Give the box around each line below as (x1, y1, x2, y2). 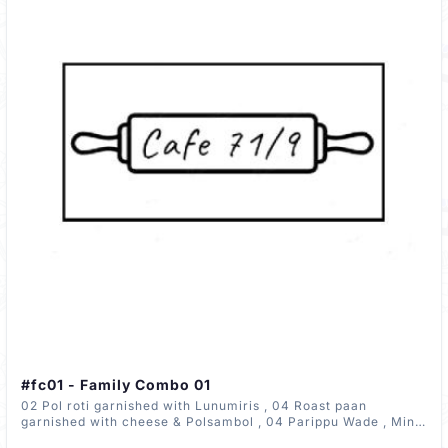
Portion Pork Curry (21, 430, 146, 446)
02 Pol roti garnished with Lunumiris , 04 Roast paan (21, 398, 272, 414)
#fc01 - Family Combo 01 (21, 376, 211, 394)
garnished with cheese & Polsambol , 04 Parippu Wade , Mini (21, 414, 266, 430)
